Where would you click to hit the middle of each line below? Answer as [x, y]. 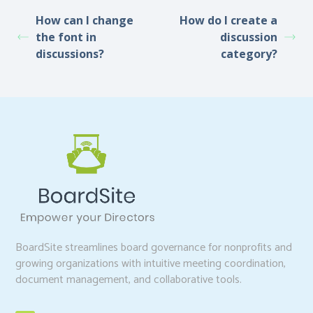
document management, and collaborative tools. [129, 279]
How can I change [85, 20]
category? [249, 53]
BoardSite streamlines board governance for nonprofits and [154, 247]
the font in [66, 37]
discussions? [70, 53]
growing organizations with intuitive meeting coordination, [151, 263]
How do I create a [228, 20]
